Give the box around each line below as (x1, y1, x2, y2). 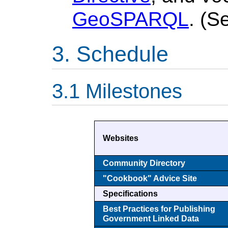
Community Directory (103, 159, 185, 168)
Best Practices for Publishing (103, 205, 215, 214)
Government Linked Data (103, 214, 199, 223)
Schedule (76, 41, 168, 66)
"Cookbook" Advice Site (103, 174, 197, 183)
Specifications (103, 189, 158, 198)
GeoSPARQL (72, 8, 189, 30)
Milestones (85, 79, 182, 103)
